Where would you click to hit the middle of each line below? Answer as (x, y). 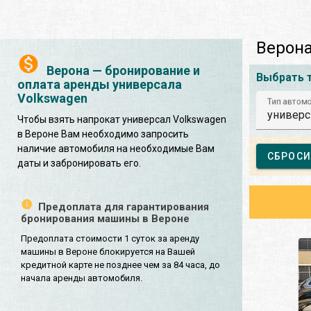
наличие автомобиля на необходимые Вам (116, 148)
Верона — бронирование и (123, 70)
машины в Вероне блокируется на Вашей (108, 251)
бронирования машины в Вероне (105, 218)
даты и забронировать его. (79, 163)
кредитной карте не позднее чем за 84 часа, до (120, 264)
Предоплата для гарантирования (124, 207)
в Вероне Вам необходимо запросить (103, 134)
